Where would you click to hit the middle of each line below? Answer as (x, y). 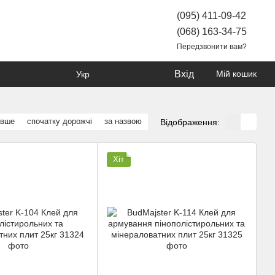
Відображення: (190, 122)
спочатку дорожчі (60, 121)
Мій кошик (236, 74)
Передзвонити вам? (212, 46)
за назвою (123, 121)
